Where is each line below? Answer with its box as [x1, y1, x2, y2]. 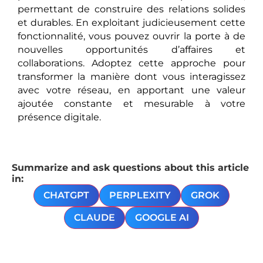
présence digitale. [18, 112, 101, 123]
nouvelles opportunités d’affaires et [18, 44, 245, 56]
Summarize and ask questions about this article [12, 161, 249, 173]
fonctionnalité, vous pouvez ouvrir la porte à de [18, 31, 245, 42]
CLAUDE [74, 211, 115, 223]
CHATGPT [43, 189, 89, 201]
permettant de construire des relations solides [18, 4, 245, 15]
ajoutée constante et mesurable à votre [18, 98, 245, 110]
